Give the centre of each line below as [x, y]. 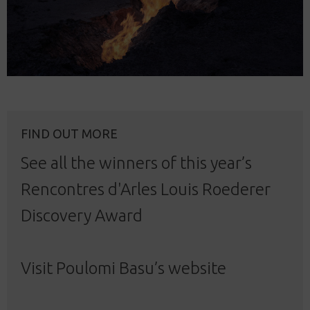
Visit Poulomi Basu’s [94, 268]
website [197, 268]
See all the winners [89, 163]
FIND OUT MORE [69, 133]
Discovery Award [82, 215]
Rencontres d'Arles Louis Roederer [146, 189]
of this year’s [205, 163]
